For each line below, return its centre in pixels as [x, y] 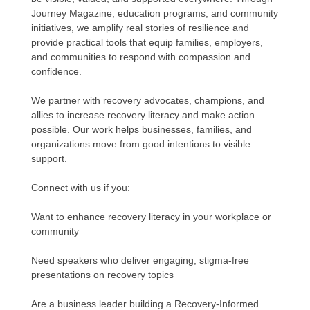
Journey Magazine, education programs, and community [155, 13]
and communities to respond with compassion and [141, 56]
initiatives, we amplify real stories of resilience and [140, 27]
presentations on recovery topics [102, 274]
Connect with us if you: [81, 187]
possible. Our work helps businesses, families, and [142, 129]
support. [49, 158]
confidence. [56, 71]
